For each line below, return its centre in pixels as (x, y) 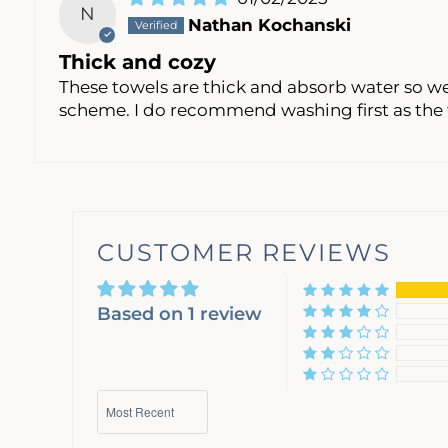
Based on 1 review (179, 313)
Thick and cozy (137, 61)
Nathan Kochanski (270, 25)
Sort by (121, 397)
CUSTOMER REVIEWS (244, 252)
